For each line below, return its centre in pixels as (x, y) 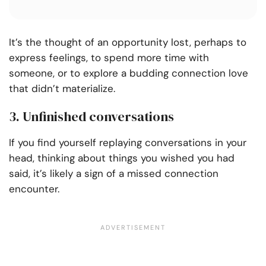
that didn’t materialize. (62, 89)
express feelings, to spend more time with (109, 58)
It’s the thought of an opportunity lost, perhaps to (128, 42)
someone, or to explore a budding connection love (129, 73)
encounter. (36, 189)
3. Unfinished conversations (91, 117)
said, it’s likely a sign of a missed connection (114, 174)
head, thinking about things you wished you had (122, 158)
